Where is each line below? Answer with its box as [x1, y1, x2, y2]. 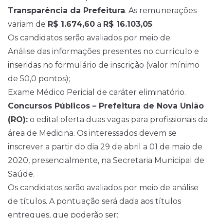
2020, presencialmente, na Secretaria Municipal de [8, 156, 204, 165]
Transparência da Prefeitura [8, 6, 125, 15]
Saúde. [8, 169, 35, 179]
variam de [8, 19, 48, 29]
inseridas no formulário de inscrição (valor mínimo [8, 60, 200, 70]
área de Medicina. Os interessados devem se [8, 128, 177, 138]
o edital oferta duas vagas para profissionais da [28, 115, 208, 124]
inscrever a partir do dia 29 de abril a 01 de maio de [8, 142, 202, 151]
